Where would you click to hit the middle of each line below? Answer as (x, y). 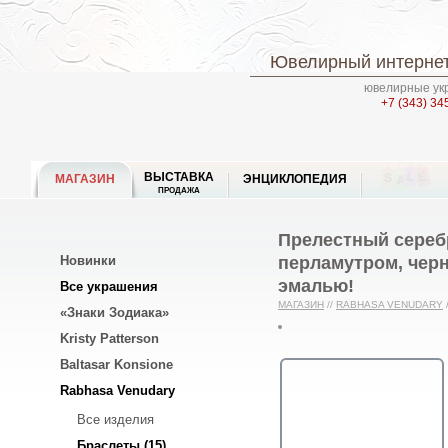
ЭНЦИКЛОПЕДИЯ (295, 179)
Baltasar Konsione (116, 364)
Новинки (88, 260)
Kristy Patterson (109, 338)
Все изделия (115, 420)
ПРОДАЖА (179, 190)
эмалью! (316, 285)
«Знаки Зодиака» (114, 312)
